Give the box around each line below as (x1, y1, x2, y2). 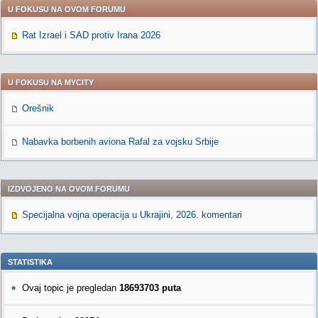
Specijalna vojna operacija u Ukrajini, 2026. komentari (22, 209, 242, 220)
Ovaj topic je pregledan (22, 283, 119, 293)
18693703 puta (119, 283, 181, 293)
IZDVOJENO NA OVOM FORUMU (8, 185, 130, 193)
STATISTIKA (8, 258, 53, 266)
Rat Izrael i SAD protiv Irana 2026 (22, 30, 160, 40)
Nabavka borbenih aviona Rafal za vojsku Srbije (22, 136, 219, 147)
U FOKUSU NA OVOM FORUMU (8, 5, 126, 13)
